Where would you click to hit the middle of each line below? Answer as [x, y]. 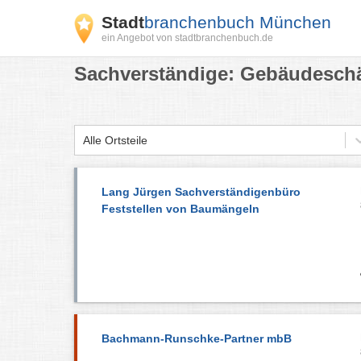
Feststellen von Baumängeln [180, 209]
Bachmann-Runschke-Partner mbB [197, 338]
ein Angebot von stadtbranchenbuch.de [187, 38]
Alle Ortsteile [115, 140]
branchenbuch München [238, 22]
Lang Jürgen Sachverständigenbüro [201, 192]
